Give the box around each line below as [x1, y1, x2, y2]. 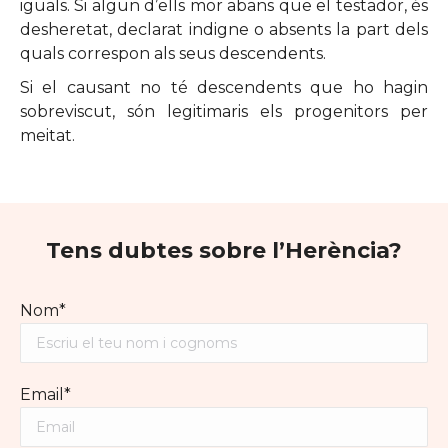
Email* [20, 385, 71, 405]
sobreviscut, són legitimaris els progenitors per [20, 102, 428, 122]
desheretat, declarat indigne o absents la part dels [20, 20, 428, 40]
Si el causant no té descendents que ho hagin [20, 78, 428, 98]
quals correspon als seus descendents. [20, 44, 326, 64]
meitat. [20, 126, 75, 146]
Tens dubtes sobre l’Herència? [46, 237, 402, 265]
